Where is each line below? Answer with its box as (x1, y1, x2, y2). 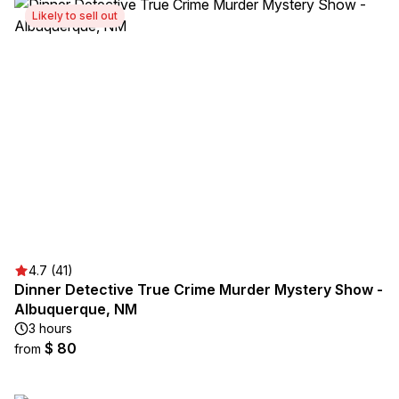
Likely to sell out (32, 9, 118, 22)
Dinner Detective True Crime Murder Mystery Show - (14, 281, 383, 298)
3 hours (28, 321, 72, 336)
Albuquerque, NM (14, 300, 137, 318)
